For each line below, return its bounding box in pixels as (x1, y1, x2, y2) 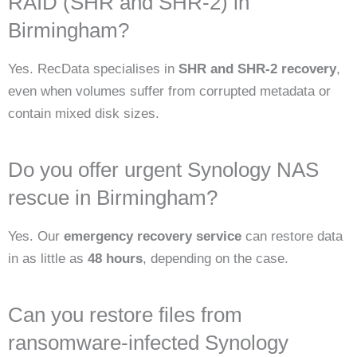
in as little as (8, 251, 88, 267)
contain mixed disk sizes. (8, 106, 159, 122)
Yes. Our (8, 229, 64, 245)
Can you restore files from (8, 303, 242, 326)
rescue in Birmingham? (8, 186, 218, 209)
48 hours (88, 251, 143, 267)
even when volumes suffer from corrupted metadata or (8, 84, 331, 100)
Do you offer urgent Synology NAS (8, 158, 319, 181)
